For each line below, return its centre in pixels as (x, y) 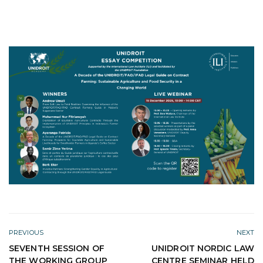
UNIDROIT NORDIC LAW (203, 248)
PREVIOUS (26, 232)
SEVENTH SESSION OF (57, 248)
